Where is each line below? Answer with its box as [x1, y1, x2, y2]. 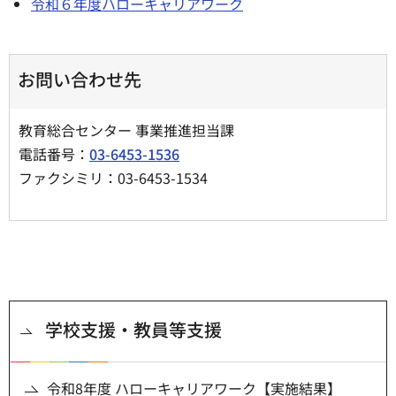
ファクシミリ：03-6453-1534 [19, 166, 208, 188]
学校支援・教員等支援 [45, 316, 222, 342]
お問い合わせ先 [18, 65, 141, 92]
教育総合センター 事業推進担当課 [19, 118, 252, 141]
